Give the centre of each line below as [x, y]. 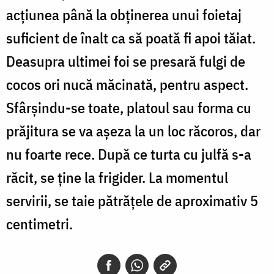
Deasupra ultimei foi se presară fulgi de [126, 61]
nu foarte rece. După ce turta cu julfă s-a [129, 154]
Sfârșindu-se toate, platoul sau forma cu [129, 107]
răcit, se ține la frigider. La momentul [117, 177]
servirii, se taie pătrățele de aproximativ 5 [132, 200]
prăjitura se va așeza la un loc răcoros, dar [133, 131]
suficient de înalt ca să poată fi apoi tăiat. [131, 38]
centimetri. [39, 224]
